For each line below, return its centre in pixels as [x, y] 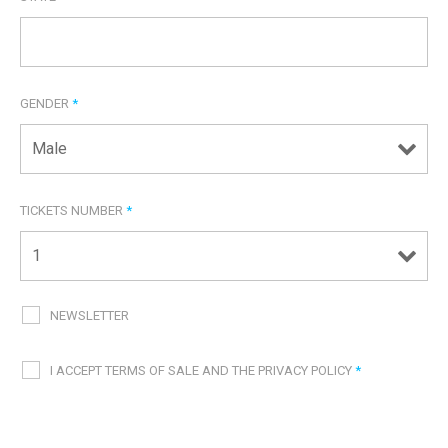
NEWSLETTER [89, 315]
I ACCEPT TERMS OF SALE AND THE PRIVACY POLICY [202, 370]
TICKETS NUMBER [73, 210]
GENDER [46, 103]
